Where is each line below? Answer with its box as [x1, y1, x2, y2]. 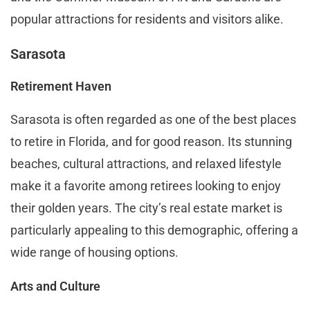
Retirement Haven [10, 78, 111, 93]
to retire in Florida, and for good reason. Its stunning [10, 134, 292, 149]
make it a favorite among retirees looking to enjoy [10, 178, 281, 193]
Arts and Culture [10, 278, 100, 293]
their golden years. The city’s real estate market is [10, 200, 282, 215]
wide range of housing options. [10, 244, 181, 259]
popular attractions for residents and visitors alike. [10, 11, 284, 26]
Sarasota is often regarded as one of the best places [10, 111, 296, 127]
